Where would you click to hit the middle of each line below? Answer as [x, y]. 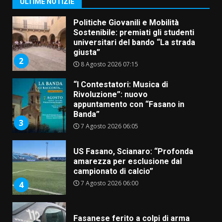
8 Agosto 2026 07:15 [109, 61]
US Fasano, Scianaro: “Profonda [133, 148]
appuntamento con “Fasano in [129, 101]
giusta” [86, 49]
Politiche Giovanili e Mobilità [126, 19]
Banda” [86, 111]
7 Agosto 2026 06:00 [109, 180]
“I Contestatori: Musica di [120, 81]
